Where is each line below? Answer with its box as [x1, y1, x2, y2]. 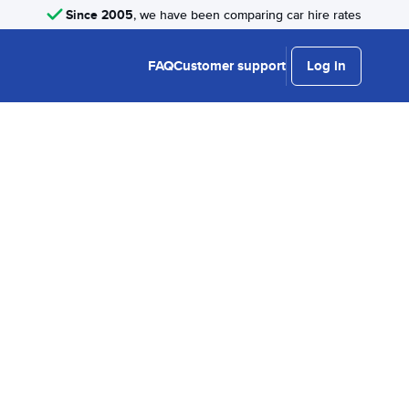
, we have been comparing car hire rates [133, 6, 362, 23]
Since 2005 [66, 5, 133, 24]
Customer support [173, 56, 286, 76]
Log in [307, 56, 346, 76]
